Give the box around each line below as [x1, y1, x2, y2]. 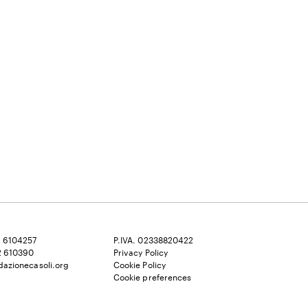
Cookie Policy [113, 260, 166, 269]
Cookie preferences [113, 272, 192, 282]
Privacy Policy [113, 247, 168, 257]
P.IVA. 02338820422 [113, 235, 194, 245]
